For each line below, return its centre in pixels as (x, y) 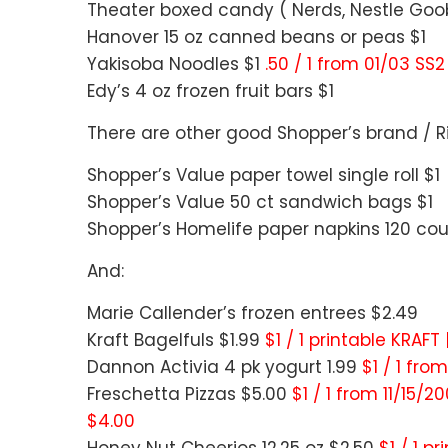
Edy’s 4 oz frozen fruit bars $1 (210, 91)
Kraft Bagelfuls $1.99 (176, 340)
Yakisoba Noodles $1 (176, 64)
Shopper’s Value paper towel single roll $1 (263, 175)
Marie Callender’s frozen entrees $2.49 (252, 313)
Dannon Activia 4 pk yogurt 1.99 (224, 367)
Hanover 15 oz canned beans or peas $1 (256, 37)
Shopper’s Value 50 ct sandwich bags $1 (260, 202)
